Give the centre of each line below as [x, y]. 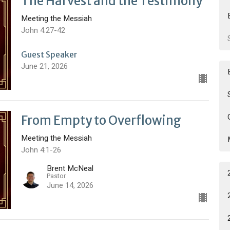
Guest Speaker [49, 54]
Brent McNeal [70, 169]
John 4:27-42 [43, 31]
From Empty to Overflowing [101, 120]
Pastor [56, 176]
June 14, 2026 [70, 186]
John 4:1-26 [41, 150]
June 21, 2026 [44, 66]
